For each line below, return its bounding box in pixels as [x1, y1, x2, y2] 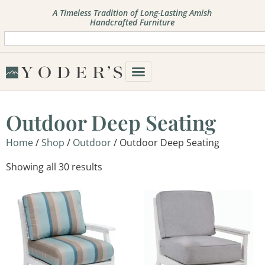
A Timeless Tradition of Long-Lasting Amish [53, 7, 212, 18]
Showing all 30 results [6, 160, 102, 173]
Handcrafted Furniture [90, 17, 175, 28]
